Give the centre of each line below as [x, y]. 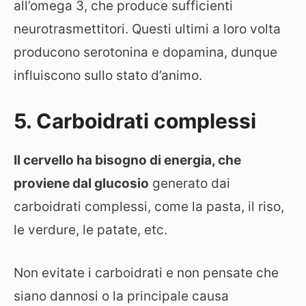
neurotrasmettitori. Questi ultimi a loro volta [147, 29]
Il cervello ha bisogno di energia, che [127, 160]
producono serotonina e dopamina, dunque [145, 52]
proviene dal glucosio [81, 183]
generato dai [190, 183]
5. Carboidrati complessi [135, 121]
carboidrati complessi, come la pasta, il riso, [149, 207]
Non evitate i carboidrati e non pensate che [146, 273]
